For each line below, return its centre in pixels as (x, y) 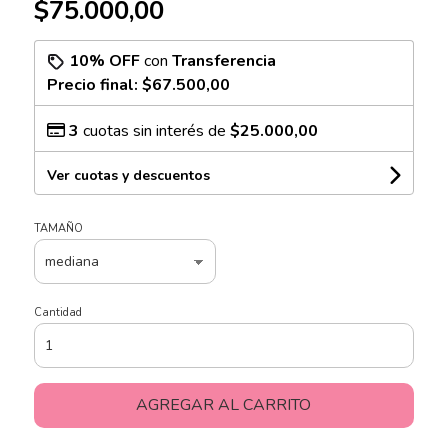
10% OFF (104, 60)
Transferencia (223, 60)
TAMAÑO (58, 228)
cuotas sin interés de (154, 130)
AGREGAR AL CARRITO (224, 404)
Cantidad (57, 312)
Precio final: (94, 84)
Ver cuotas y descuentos (128, 175)
